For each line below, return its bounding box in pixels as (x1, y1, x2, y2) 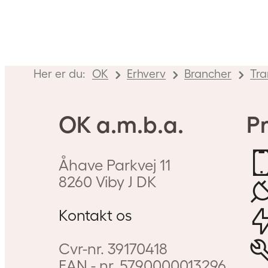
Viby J (95, 173, 133, 191)
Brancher (184, 67, 232, 81)
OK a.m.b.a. (58, 112, 184, 138)
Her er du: (33, 67, 85, 81)
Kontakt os (58, 207, 132, 224)
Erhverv (127, 67, 166, 81)
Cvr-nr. (58, 240, 108, 258)
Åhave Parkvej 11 (58, 157, 170, 174)
